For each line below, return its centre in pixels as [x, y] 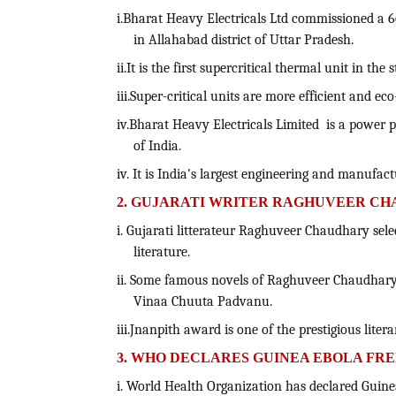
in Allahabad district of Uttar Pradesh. [243, 40]
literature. [161, 252]
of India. [157, 146]
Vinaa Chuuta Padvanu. [202, 302]
